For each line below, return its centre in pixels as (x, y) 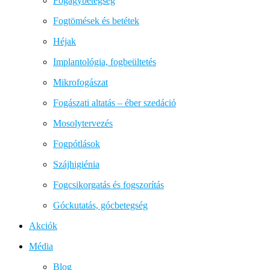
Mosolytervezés (83, 123)
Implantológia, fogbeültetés (105, 61)
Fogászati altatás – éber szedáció (115, 102)
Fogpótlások (77, 143)
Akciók (43, 225)
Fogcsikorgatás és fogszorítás (108, 184)
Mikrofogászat (80, 82)
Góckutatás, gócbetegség (100, 205)
